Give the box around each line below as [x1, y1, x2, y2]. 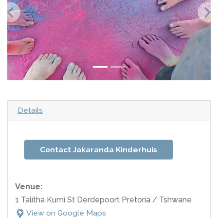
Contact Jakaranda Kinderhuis [40, 145, 157, 154]
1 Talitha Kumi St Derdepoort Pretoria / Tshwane [15, 195, 192, 204]
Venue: [15, 182, 42, 191]
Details [18, 105, 43, 115]
